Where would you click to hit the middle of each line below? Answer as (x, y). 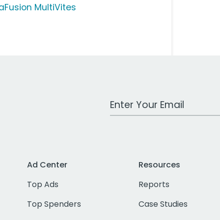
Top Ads (43, 185)
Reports (154, 185)
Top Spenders (54, 204)
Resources (160, 165)
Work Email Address (148, 100)
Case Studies (163, 204)
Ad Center (47, 165)
